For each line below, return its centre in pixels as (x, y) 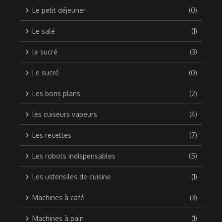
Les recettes (52, 135)
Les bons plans (56, 94)
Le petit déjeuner (59, 10)
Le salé (44, 31)
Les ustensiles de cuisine (72, 177)
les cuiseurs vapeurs (65, 114)
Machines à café (58, 198)
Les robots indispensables (74, 156)
